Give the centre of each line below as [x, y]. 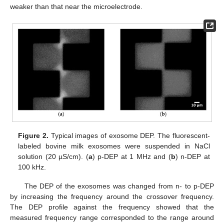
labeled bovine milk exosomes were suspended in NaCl [114, 146]
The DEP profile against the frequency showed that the [112, 207]
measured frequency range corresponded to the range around [112, 218]
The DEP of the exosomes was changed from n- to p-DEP [119, 186]
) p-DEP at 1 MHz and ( [131, 156]
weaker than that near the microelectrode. [76, 7]
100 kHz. [32, 167]
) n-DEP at [192, 156]
